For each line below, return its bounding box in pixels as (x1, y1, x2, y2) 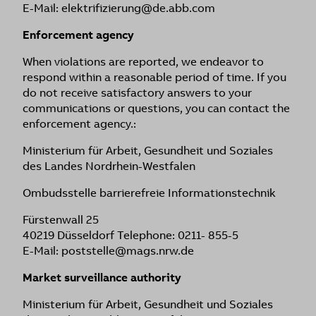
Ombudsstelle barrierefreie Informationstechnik (23, 186, 276, 200)
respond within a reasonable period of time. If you (23, 70, 286, 85)
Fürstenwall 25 (23, 212, 99, 227)
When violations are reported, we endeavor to (23, 54, 264, 69)
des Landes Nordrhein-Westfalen (23, 159, 195, 174)
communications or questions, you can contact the (23, 101, 290, 116)
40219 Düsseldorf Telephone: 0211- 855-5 (23, 228, 238, 243)
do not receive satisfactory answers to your (23, 85, 252, 100)
